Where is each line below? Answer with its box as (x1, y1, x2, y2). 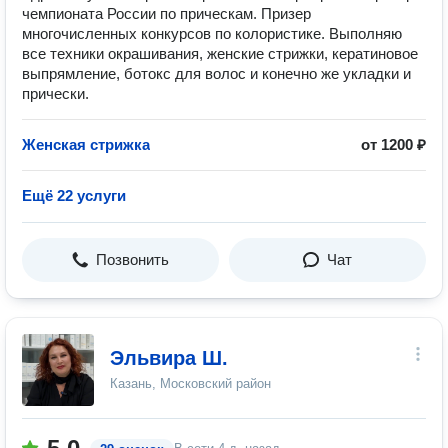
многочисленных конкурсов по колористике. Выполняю (22, 25, 402, 42)
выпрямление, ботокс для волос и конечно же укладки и (22, 65, 411, 82)
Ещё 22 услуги (22, 187, 126, 204)
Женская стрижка (22, 136, 150, 153)
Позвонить (96, 251, 169, 268)
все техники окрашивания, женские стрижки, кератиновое (22, 45, 418, 62)
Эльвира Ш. (110, 347, 228, 369)
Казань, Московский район (110, 376, 271, 391)
